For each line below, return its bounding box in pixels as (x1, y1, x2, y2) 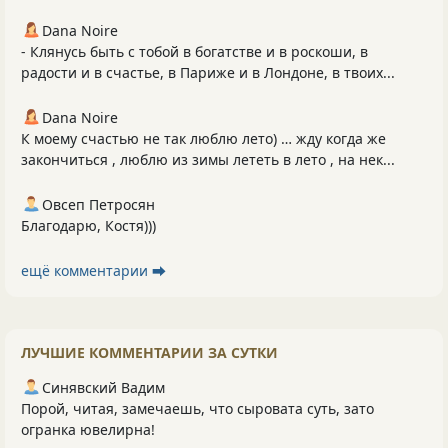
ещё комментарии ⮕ (21, 260, 166, 280)
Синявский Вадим (42, 377, 165, 397)
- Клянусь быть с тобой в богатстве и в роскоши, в (21, 41, 368, 61)
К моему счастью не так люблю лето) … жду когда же (21, 128, 386, 148)
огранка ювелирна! (21, 419, 155, 439)
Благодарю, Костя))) (21, 215, 156, 235)
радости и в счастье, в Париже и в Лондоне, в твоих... (21, 62, 395, 82)
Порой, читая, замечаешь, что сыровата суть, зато (21, 398, 374, 418)
